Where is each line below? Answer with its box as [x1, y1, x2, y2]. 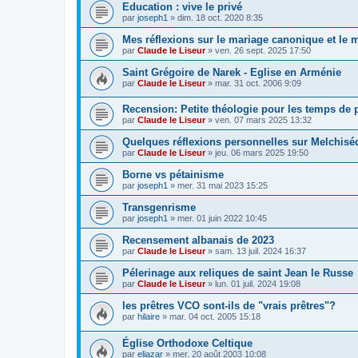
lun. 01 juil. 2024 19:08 [215, 279, 300, 289]
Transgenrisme [122, 201, 196, 214]
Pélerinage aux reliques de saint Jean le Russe [122, 267, 353, 280]
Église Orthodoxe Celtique [122, 337, 253, 350]
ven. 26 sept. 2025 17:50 [215, 45, 311, 55]
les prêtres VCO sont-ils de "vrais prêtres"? [122, 300, 336, 312]
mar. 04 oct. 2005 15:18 [169, 312, 261, 322]
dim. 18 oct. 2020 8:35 [177, 12, 263, 22]
